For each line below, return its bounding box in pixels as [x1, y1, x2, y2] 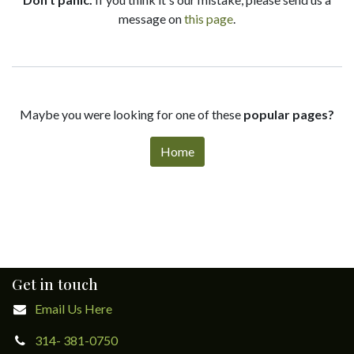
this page [184, 11, 233, 26]
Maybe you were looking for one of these [20, 107, 243, 122]
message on [119, 11, 184, 26]
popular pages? [243, 107, 334, 122]
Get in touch [12, 274, 98, 294]
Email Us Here [34, 301, 112, 316]
